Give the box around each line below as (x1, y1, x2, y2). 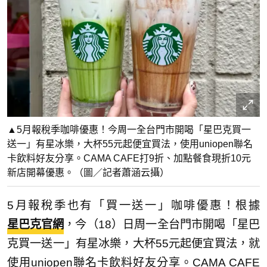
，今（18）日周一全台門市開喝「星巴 (64, 218, 260, 231)
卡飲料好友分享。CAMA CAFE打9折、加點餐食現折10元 (7, 153, 251, 164)
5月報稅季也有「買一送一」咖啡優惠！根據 (7, 199, 260, 212)
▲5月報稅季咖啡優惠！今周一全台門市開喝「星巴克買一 (7, 125, 251, 135)
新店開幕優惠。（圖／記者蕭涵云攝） (7, 167, 169, 178)
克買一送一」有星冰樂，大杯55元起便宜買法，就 (7, 237, 260, 250)
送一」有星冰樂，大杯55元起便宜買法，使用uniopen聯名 (7, 139, 253, 150)
